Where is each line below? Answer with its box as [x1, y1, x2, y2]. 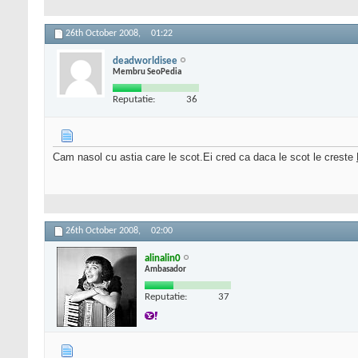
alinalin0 [145, 253, 181, 264]
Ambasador [145, 265, 186, 274]
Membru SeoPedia [113, 67, 181, 77]
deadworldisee [113, 55, 177, 66]
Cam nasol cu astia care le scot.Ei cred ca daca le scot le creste [53, 151, 356, 164]
